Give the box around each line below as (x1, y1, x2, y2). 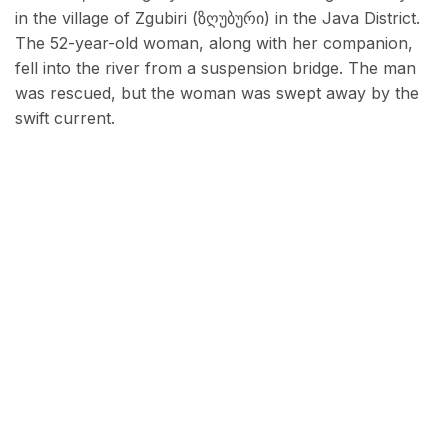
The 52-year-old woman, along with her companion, (15, 32, 413, 53)
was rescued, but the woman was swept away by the (15, 82, 419, 103)
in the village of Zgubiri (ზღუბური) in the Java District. (15, 7, 420, 28)
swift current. (15, 107, 115, 128)
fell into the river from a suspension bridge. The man (15, 57, 416, 78)
